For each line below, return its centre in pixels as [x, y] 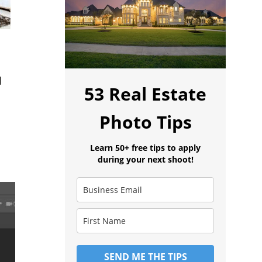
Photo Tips [145, 122]
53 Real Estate [145, 94]
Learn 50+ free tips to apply [145, 147]
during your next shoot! [145, 159]
